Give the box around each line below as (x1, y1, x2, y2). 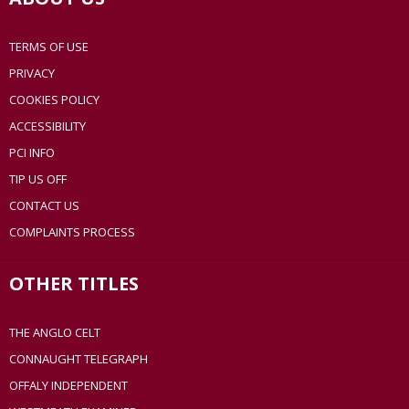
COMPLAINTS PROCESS (9, 224, 135, 241)
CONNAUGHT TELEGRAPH (9, 351, 148, 368)
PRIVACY (9, 65, 55, 82)
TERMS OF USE (9, 38, 89, 56)
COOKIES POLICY (9, 91, 100, 109)
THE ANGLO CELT (9, 324, 100, 341)
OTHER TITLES (9, 271, 139, 297)
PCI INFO (9, 144, 55, 162)
